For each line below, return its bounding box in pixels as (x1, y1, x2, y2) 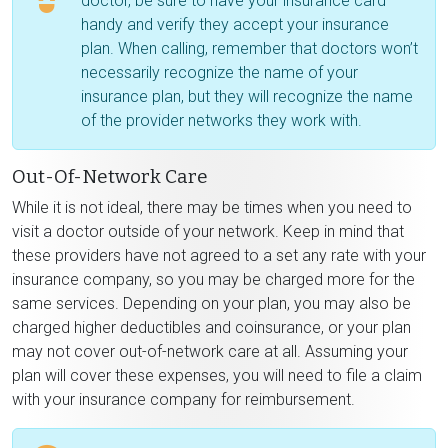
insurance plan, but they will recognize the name (81, 86, 413, 106)
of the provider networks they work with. (81, 110, 362, 130)
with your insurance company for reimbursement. (12, 389, 355, 409)
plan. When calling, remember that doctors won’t (81, 38, 418, 58)
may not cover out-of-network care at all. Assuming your (12, 341, 408, 361)
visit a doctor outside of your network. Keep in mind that (12, 221, 404, 241)
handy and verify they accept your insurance (81, 14, 389, 34)
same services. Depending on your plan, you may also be (12, 293, 411, 313)
